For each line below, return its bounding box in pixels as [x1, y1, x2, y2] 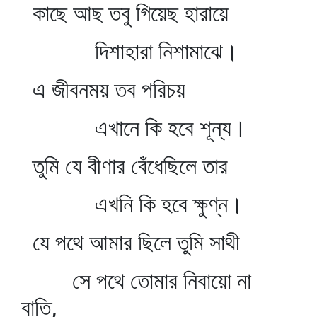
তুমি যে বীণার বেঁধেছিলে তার [21, 152, 228, 180]
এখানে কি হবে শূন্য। [21, 114, 247, 142]
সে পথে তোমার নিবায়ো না [21, 267, 251, 294]
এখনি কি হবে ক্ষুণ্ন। [21, 190, 243, 218]
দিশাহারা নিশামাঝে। [21, 38, 238, 65]
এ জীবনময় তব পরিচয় [21, 76, 185, 103]
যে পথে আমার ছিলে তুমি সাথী [21, 229, 240, 256]
